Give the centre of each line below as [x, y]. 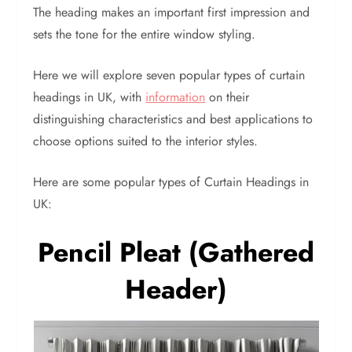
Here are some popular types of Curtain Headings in [171, 182]
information [176, 97]
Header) [176, 290]
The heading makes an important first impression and [172, 13]
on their [227, 97]
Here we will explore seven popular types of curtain [169, 75]
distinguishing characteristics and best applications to [173, 119]
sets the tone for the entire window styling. [147, 35]
